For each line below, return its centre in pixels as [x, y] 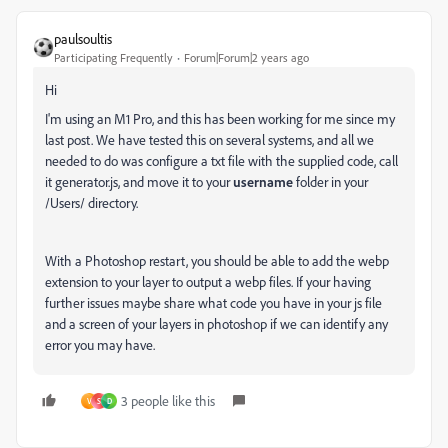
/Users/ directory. [91, 202]
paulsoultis [83, 38]
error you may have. [100, 344]
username [263, 181]
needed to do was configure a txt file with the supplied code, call [221, 160]
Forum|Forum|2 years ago [246, 57]
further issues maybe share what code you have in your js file [213, 302]
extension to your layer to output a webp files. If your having [208, 281]
